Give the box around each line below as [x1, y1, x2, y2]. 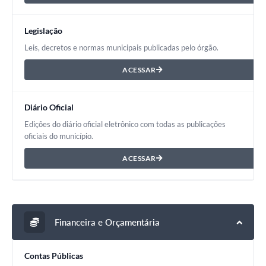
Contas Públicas [24, 251, 83, 261]
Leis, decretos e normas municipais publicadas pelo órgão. [24, 43, 218, 53]
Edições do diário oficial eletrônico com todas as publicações [24, 119, 226, 129]
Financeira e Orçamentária [52, 216, 160, 227]
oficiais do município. [24, 131, 93, 141]
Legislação [24, 26, 62, 36]
